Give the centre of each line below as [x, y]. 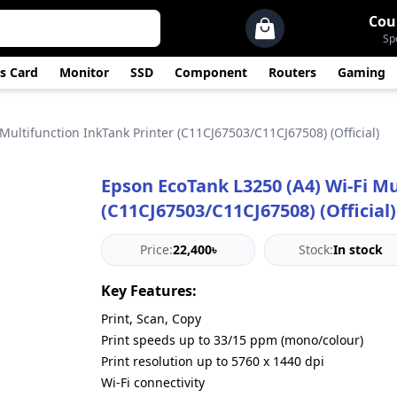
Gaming [362, 72]
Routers [292, 72]
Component [211, 72]
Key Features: [149, 291]
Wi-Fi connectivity [153, 382]
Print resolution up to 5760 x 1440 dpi [213, 361]
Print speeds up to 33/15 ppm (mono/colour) [232, 340]
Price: [156, 249]
